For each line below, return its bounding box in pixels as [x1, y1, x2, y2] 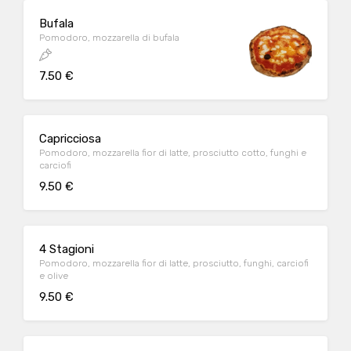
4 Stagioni [39, 242, 94, 256]
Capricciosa [39, 132, 101, 146]
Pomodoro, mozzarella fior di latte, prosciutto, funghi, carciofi [39, 258, 309, 269]
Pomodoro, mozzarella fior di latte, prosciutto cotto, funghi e [39, 147, 306, 158]
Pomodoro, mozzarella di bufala [39, 32, 179, 43]
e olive [39, 270, 68, 281]
